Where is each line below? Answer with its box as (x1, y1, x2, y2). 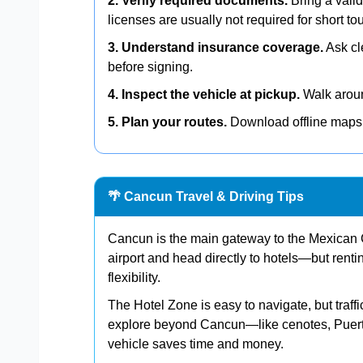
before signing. (108, 59, 193, 74)
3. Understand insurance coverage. (108, 40, 323, 54)
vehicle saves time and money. (108, 336, 284, 351)
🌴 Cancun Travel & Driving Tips (108, 189, 304, 203)
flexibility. (108, 270, 160, 284)
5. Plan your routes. (108, 114, 227, 129)
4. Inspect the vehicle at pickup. (108, 87, 300, 101)
